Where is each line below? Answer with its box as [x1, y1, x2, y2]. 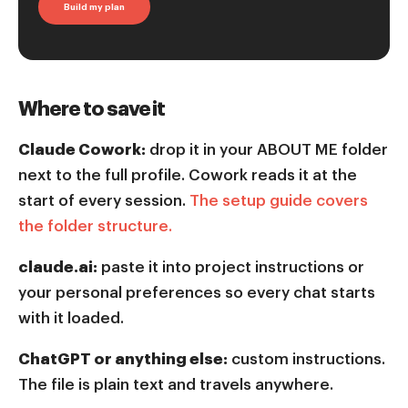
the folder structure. [18, 216, 172, 236]
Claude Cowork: [18, 139, 146, 159]
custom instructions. [228, 349, 385, 369]
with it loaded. [18, 308, 124, 328]
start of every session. [18, 190, 189, 210]
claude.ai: [18, 257, 97, 277]
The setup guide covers [189, 190, 368, 210]
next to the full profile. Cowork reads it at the [18, 165, 357, 185]
